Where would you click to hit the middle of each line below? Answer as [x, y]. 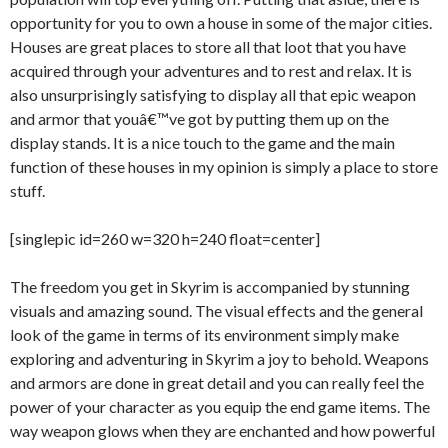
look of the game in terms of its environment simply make [204, 334]
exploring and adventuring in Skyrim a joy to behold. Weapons [219, 358]
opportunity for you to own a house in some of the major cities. [221, 22]
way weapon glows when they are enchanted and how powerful [222, 430]
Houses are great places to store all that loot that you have [208, 46]
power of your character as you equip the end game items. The [220, 406]
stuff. [27, 190]
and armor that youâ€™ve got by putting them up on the [199, 118]
